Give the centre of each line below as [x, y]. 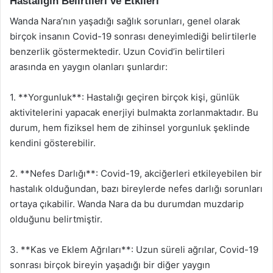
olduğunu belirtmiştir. [56, 219]
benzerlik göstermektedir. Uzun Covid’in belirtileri [117, 51]
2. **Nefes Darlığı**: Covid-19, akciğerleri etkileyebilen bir [136, 173]
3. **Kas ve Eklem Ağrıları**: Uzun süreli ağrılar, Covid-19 [134, 249]
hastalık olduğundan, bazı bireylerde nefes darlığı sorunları [136, 188]
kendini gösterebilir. [53, 143]
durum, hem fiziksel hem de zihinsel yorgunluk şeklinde [130, 127]
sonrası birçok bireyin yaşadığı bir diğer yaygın [110, 264]
